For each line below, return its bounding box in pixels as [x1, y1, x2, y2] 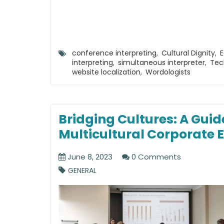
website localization [72, 67, 140, 77]
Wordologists [145, 67, 190, 77]
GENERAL [68, 165, 96, 175]
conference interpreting [72, 48, 156, 58]
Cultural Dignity [161, 48, 215, 58]
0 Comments [129, 151, 181, 162]
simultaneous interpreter [118, 57, 205, 67]
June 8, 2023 [65, 151, 112, 162]
